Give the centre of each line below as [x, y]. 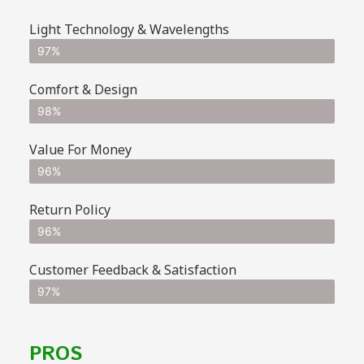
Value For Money [80, 149]
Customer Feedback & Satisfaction [133, 269]
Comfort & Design [83, 89]
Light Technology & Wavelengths [129, 29]
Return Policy [70, 209]
